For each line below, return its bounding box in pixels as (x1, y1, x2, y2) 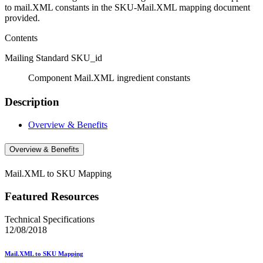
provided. (5, 13, 40, 23)
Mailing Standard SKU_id (5, 53, 102, 63)
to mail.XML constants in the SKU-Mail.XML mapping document (5, 2, 250, 13)
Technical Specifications (5, 214, 95, 224)
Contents (5, 33, 38, 43)
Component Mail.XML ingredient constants (5, 73, 190, 83)
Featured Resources (5, 190, 99, 203)
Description (5, 96, 59, 109)
